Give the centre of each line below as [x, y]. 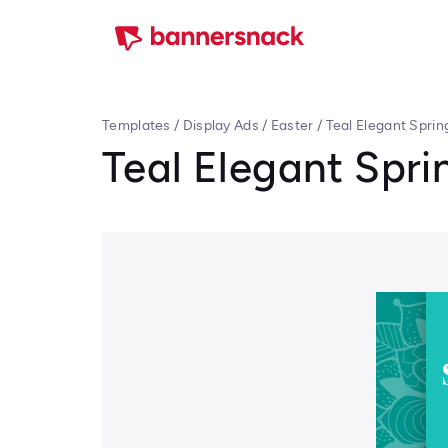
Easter [292, 125]
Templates [136, 125]
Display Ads [220, 125]
